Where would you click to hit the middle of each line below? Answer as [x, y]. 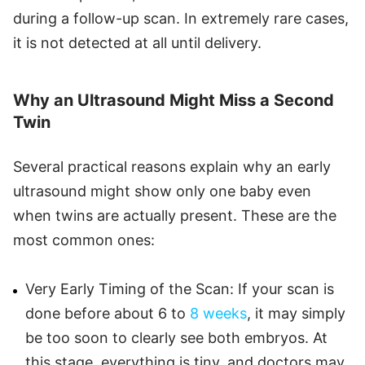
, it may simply [296, 313]
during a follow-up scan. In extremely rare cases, [181, 18]
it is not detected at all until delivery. [137, 42]
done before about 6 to [108, 313]
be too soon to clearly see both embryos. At [176, 337]
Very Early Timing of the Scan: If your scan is [180, 288]
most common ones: [84, 240]
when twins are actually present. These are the [175, 215]
